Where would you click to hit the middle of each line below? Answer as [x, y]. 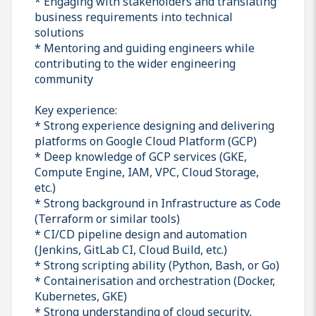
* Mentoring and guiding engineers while [145, 48]
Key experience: [76, 110]
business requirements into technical [134, 17]
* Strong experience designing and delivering [154, 125]
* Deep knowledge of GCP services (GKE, [141, 156]
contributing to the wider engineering [135, 63]
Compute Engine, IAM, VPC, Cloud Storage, [147, 172]
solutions [59, 32]
